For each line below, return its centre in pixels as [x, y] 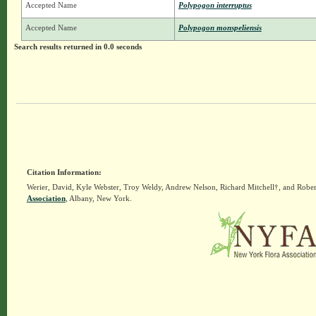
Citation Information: [64, 172]
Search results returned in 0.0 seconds [78, 47]
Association [46, 199]
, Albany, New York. [98, 199]
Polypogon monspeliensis [220, 28]
